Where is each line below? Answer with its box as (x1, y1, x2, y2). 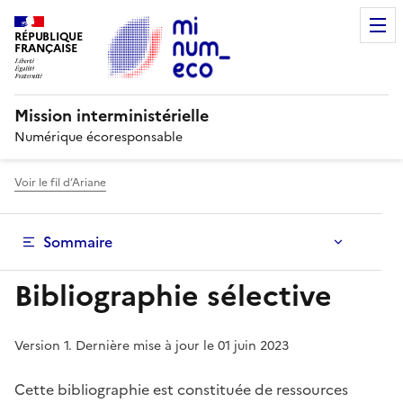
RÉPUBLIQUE (14, 28, 83, 46)
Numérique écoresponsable (14, 128, 183, 147)
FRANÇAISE (14, 40, 77, 58)
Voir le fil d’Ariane (14, 175, 106, 191)
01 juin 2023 (218, 336, 289, 355)
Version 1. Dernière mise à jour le (14, 336, 218, 355)
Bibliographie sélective (14, 274, 332, 318)
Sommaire (43, 231, 112, 253)
